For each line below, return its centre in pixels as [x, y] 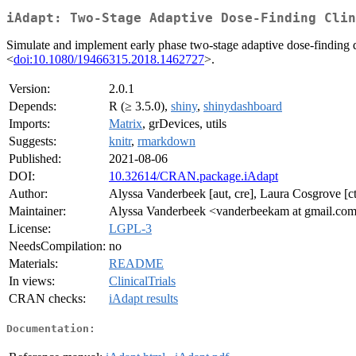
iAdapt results [143, 299]
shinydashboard [243, 106]
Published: [35, 159]
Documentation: [51, 328]
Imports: [29, 124]
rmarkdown [166, 141]
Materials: [33, 264]
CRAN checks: [47, 299]
